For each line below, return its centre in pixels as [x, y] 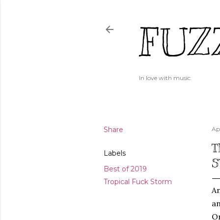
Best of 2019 [125, 169]
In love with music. [165, 78]
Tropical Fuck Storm [138, 182]
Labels [115, 153]
